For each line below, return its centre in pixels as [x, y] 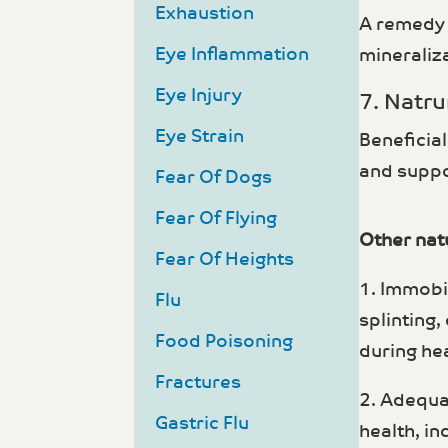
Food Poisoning [224, 342]
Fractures [198, 383]
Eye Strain [200, 137]
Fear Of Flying [216, 219]
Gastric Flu [202, 424]
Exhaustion [205, 14]
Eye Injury [199, 96]
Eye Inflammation [232, 55]
